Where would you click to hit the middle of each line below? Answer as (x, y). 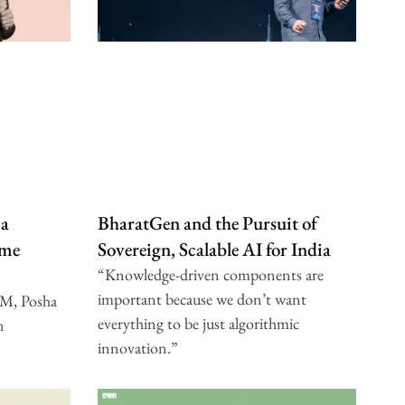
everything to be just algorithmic (198, 324)
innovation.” (137, 348)
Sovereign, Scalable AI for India (214, 250)
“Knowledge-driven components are (210, 275)
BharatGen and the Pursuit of (207, 223)
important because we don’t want (202, 299)
